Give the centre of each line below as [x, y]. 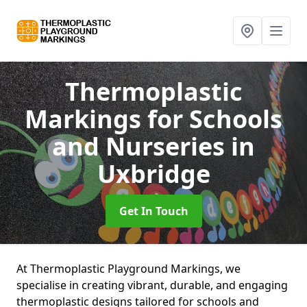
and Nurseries [142, 146]
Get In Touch [153, 211]
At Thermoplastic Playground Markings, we [128, 269]
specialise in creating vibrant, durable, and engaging [152, 285]
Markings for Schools [153, 119]
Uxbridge [153, 174]
